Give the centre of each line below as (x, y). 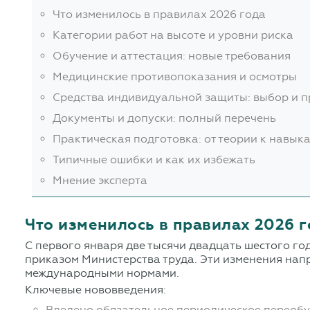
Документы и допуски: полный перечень (165, 118)
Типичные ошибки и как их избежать (154, 160)
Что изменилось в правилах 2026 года (159, 15)
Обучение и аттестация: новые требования (172, 56)
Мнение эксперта (100, 181)
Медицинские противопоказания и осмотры (175, 77)
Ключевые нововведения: (96, 290)
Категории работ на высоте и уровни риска (173, 35)
